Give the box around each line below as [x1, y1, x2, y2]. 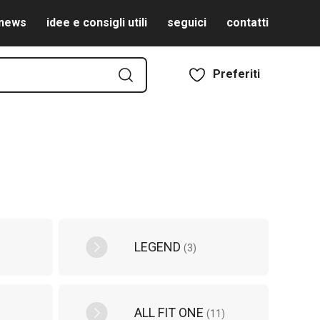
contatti [226, 16, 269, 29]
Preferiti [213, 67, 260, 81]
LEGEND [134, 239, 184, 254]
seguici [167, 16, 206, 29]
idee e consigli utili [46, 16, 147, 29]
